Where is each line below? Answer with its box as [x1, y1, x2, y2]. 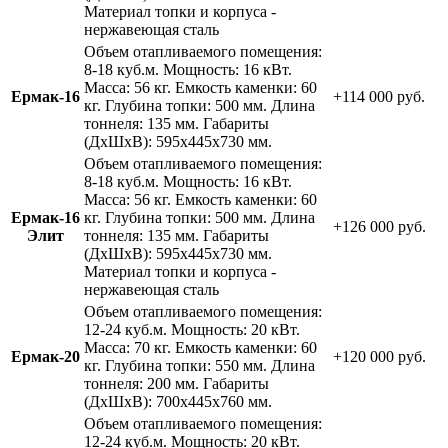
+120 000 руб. [333, 347, 426, 365]
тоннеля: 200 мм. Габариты [84, 374, 269, 392]
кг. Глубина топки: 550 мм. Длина [84, 356, 315, 374]
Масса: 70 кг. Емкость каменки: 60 [84, 338, 317, 356]
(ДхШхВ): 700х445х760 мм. [84, 392, 272, 410]
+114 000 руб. [333, 87, 425, 105]
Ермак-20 [11, 347, 80, 365]
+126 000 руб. [333, 217, 426, 235]
